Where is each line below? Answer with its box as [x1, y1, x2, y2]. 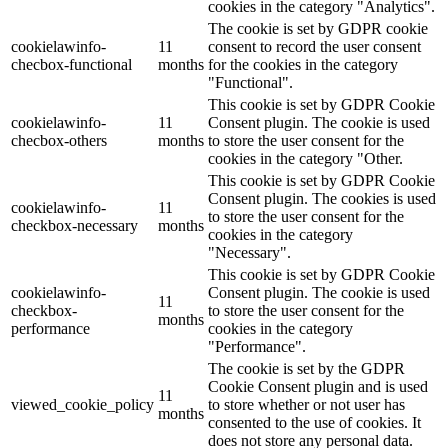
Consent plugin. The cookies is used [208, 189, 436, 207]
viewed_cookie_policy [11, 395, 154, 413]
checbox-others [11, 131, 107, 149]
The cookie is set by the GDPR [208, 359, 405, 377]
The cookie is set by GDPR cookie [208, 19, 428, 37]
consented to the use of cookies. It [208, 413, 421, 431]
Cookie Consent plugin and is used [208, 377, 428, 395]
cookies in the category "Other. [208, 149, 403, 167]
